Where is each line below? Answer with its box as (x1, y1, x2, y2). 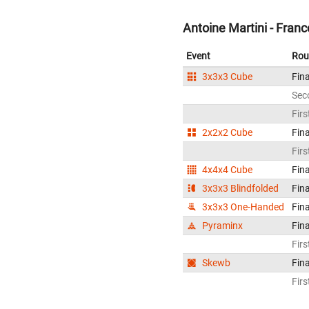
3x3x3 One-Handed (200, 201, 285, 213)
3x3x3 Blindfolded (200, 183, 279, 195)
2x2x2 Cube (200, 127, 253, 139)
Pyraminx (200, 220, 243, 232)
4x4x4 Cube (200, 164, 253, 176)
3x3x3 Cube (200, 71, 253, 83)
